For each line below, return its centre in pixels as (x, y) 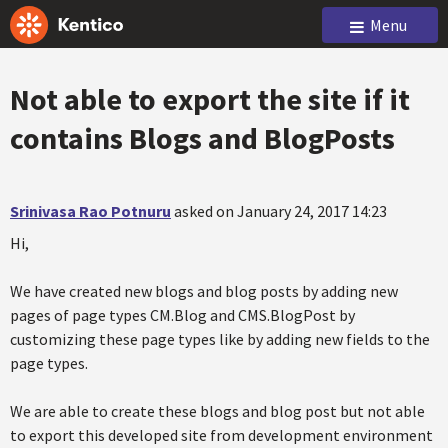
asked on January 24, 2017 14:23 (280, 211)
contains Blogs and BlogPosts (202, 138)
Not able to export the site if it (210, 99)
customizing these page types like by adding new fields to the (220, 339)
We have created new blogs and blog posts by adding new (204, 291)
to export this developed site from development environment (221, 435)
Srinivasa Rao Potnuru (90, 211)
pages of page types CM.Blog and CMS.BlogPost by (182, 315)
